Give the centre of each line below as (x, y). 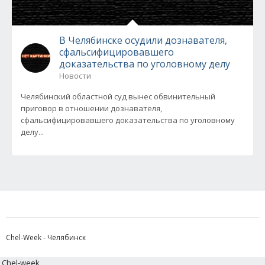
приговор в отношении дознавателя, (91, 108)
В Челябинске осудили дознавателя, (143, 40)
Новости (75, 76)
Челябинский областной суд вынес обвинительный (118, 96)
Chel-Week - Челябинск (46, 237)
